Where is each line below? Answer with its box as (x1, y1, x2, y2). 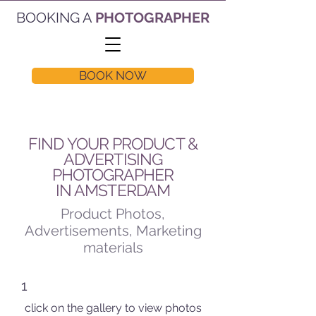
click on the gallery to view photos (24, 301, 202, 315)
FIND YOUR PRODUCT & (28, 134, 197, 153)
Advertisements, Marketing (24, 222, 202, 239)
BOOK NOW (79, 68, 147, 83)
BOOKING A (16, 9, 92, 26)
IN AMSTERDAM (56, 181, 170, 200)
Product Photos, (61, 205, 165, 222)
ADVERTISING (63, 150, 162, 169)
